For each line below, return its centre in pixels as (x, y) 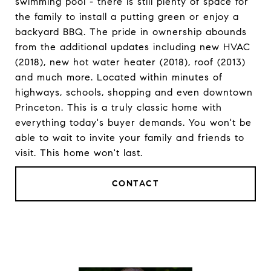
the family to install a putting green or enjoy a (127, 17)
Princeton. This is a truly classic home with (119, 107)
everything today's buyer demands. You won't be (133, 122)
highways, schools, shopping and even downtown (134, 92)
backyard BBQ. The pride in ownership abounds (131, 32)
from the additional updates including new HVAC (133, 47)
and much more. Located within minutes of (119, 77)
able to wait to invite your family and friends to (130, 138)
